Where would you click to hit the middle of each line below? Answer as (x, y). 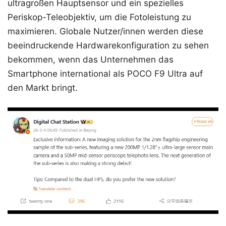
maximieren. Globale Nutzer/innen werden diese (105, 31)
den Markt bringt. (43, 88)
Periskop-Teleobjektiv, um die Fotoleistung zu (99, 17)
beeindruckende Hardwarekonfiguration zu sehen (108, 45)
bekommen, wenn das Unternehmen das (91, 59)
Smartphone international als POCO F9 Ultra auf (105, 73)
